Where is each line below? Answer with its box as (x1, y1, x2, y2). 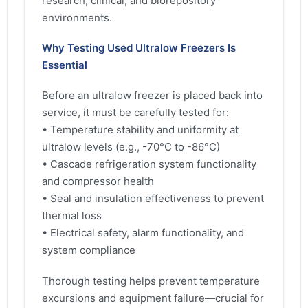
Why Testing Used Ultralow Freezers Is (42, 41, 236, 55)
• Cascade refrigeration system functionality (42, 157, 256, 171)
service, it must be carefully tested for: (42, 106, 229, 120)
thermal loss (42, 209, 102, 223)
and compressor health (42, 175, 154, 188)
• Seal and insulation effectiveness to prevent (42, 192, 264, 206)
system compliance (42, 243, 135, 257)
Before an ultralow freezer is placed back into (42, 89, 263, 102)
